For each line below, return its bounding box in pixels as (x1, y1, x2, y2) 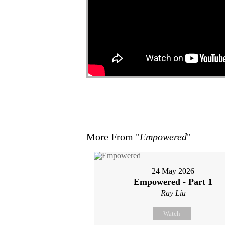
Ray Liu (160, 189, 186, 197)
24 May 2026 (152, 167, 195, 175)
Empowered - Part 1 (134, 177, 213, 187)
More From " (86, 131, 140, 142)
